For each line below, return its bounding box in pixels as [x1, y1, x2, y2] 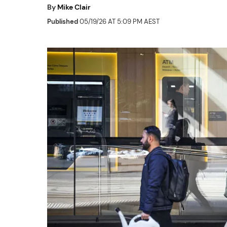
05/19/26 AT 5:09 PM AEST [78, 17, 160, 26]
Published [47, 17, 78, 26]
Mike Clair [57, 3, 91, 12]
